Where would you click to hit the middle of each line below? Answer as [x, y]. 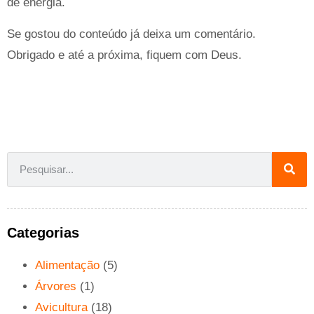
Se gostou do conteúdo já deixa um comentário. [131, 34]
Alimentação [67, 265]
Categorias [43, 232]
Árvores [56, 286]
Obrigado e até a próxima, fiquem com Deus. [124, 55]
